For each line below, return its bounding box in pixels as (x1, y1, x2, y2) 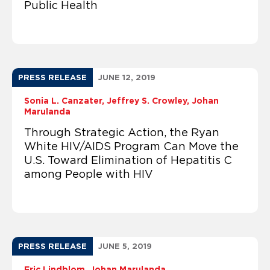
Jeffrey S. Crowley (107, 95, 187, 105)
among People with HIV (24, 168, 153, 180)
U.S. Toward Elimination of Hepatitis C (24, 154, 232, 166)
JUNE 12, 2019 (98, 72, 155, 82)
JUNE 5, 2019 (98, 241, 152, 251)
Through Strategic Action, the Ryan (24, 126, 219, 139)
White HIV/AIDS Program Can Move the (24, 140, 239, 152)
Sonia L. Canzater (24, 95, 102, 105)
